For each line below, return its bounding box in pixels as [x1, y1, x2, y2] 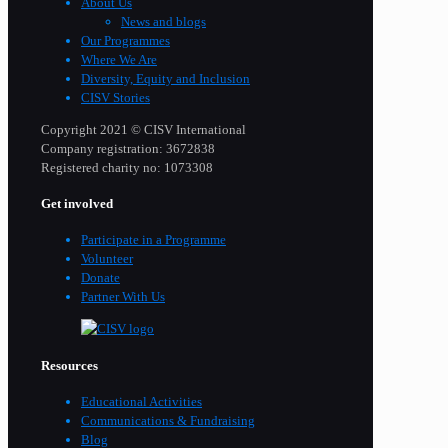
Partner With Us [81, 289, 165, 305]
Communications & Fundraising [81, 412, 255, 428]
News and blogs [121, 13, 206, 29]
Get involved [41, 196, 113, 212]
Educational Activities [81, 393, 202, 409]
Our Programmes [81, 32, 170, 48]
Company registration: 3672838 [41, 140, 215, 156]
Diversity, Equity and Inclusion [81, 70, 250, 86]
